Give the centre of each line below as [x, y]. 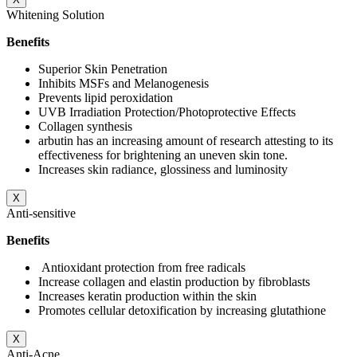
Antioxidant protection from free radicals [142, 268]
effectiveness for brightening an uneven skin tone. [163, 155]
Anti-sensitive [41, 214]
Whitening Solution [55, 15]
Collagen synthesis [85, 127]
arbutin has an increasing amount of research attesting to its [186, 141]
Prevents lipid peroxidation [106, 98]
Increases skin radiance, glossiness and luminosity [163, 170]
